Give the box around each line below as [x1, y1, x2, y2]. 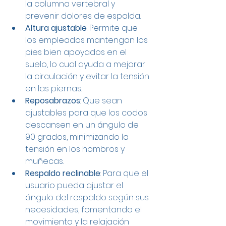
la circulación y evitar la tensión [25, 71, 151, 83]
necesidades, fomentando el [25, 204, 144, 216]
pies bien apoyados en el [25, 46, 129, 59]
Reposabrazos [25, 95, 80, 107]
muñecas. [25, 155, 64, 167]
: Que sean [80, 95, 124, 107]
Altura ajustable [25, 22, 87, 34]
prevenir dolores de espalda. [25, 10, 141, 22]
